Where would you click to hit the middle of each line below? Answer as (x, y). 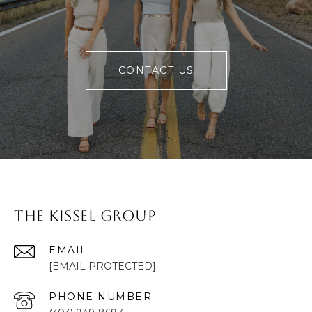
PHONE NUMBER (100, 297)
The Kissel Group (85, 216)
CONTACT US (156, 71)
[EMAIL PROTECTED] (102, 266)
